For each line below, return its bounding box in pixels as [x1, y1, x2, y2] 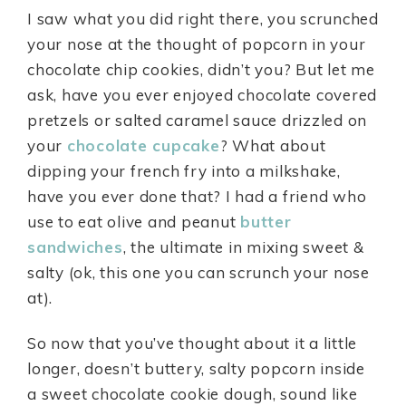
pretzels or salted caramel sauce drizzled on [27, 111, 367, 130]
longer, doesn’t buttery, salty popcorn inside [27, 359, 365, 378]
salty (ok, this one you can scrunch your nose [27, 263, 370, 282]
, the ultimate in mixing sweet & [122, 237, 364, 256]
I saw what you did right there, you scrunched [27, 9, 379, 28]
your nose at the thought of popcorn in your [27, 34, 366, 53]
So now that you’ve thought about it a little [27, 333, 357, 353]
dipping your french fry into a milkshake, [27, 161, 341, 180]
